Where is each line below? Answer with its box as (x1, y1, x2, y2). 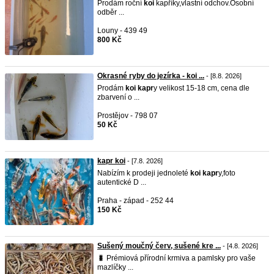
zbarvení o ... (97, 93, 139, 102)
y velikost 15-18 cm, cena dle (154, 84, 250, 92)
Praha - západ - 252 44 (97, 196, 174, 205)
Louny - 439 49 (97, 26, 147, 35)
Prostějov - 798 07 (97, 111, 158, 120)
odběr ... (97, 8, 124, 17)
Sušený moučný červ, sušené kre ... (97, 242, 221, 250)
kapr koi (97, 157, 125, 165)
